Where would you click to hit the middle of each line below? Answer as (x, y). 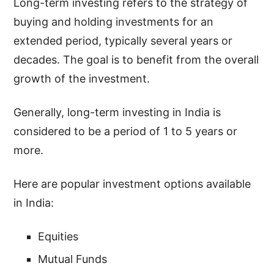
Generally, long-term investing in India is (117, 112)
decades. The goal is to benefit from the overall (136, 59)
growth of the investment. (82, 78)
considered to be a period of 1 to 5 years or (126, 131)
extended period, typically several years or (123, 40)
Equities (58, 236)
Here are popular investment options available (132, 183)
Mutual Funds (73, 259)
